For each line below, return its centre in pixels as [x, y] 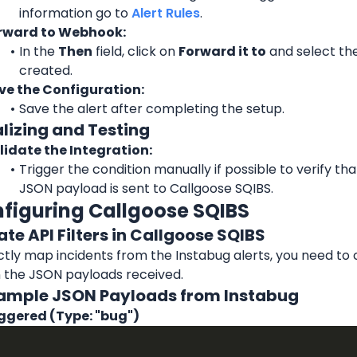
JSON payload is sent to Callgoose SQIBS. [146, 188]
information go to [75, 13]
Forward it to [222, 51]
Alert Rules [166, 13]
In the [38, 51]
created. [46, 70]
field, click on [135, 51]
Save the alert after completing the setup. [151, 108]
